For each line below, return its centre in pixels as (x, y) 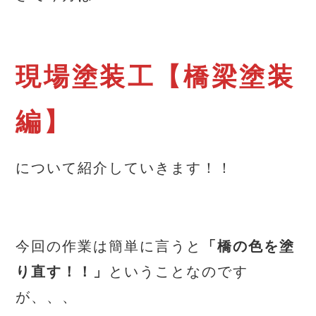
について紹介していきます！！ (124, 168)
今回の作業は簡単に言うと (109, 246)
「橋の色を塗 (249, 246)
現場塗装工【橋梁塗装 (156, 77)
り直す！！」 (62, 272)
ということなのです (179, 272)
